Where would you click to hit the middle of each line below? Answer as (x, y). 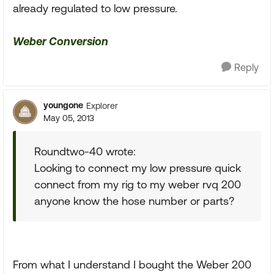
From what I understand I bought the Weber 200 (132, 265)
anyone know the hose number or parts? (134, 201)
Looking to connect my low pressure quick (138, 168)
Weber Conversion (61, 41)
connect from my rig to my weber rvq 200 (138, 184)
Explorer (102, 106)
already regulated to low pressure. (95, 8)
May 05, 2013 (69, 118)
